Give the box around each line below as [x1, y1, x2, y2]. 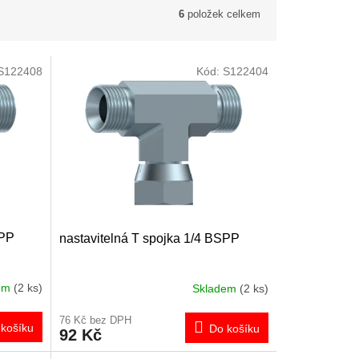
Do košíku [208, 321, 260, 335]
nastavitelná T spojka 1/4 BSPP [58, 231, 240, 245]
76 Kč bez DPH [58, 313, 131, 326]
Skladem [192, 282, 240, 296]
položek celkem [184, 7, 260, 20]
